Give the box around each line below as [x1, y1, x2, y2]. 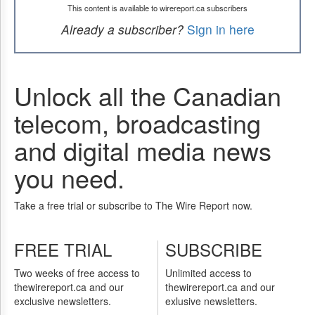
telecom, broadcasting [14, 105, 261, 141]
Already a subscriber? [60, 20, 184, 38]
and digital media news [14, 132, 271, 168]
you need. [14, 160, 124, 195]
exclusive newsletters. [14, 294, 111, 308]
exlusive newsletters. [165, 294, 257, 308]
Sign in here [186, 20, 255, 38]
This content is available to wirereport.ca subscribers [67, 2, 247, 13]
